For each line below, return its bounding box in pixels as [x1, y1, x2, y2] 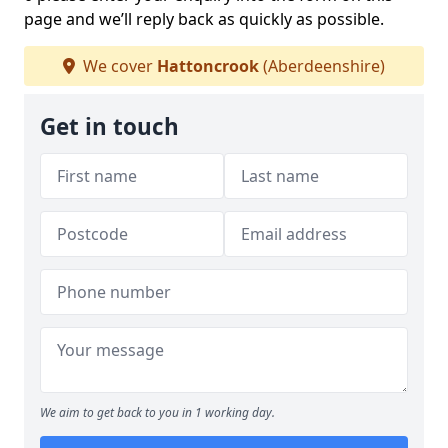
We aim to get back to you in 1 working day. [40, 404, 275, 421]
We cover [79, 55, 157, 77]
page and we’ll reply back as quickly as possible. [24, 8, 384, 30]
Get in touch [40, 111, 179, 142]
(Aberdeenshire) [259, 55, 385, 77]
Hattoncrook [157, 55, 259, 77]
